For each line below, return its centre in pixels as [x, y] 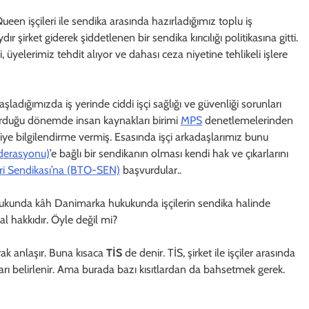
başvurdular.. [151, 170]
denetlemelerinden [248, 120]
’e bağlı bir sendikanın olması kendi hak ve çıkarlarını [169, 153]
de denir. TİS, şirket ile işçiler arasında [210, 252]
